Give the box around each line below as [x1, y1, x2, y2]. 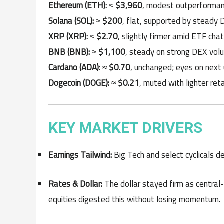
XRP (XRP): [48, 28, 88, 45]
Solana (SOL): [48, 13, 94, 29]
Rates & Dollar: [48, 176, 102, 192]
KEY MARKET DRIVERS [48, 118, 202, 136]
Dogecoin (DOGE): [48, 75, 109, 91]
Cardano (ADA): [48, 59, 100, 76]
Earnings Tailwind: [48, 146, 112, 163]
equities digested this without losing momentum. [48, 191, 220, 208]
